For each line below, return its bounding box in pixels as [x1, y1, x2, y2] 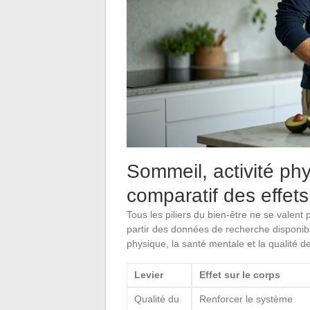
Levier [134, 268, 163, 280]
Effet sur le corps [199, 268, 280, 280]
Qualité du [134, 293, 179, 304]
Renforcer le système [199, 293, 293, 304]
